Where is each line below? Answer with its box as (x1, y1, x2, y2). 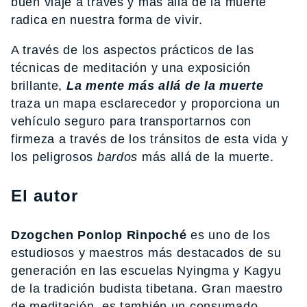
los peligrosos (11, 150, 97, 164)
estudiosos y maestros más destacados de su (11, 246, 282, 260)
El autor (11, 186, 78, 205)
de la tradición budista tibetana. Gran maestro (11, 282, 284, 295)
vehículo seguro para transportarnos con (11, 114, 252, 128)
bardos (97, 150, 138, 164)
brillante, (11, 79, 66, 93)
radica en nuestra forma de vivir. (11, 13, 203, 27)
